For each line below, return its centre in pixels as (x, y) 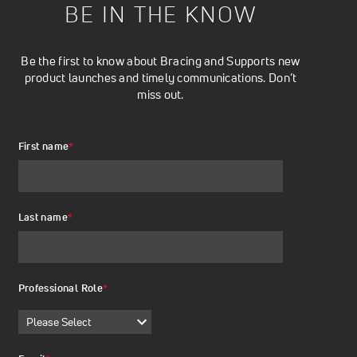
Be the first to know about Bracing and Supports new (161, 61)
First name (43, 147)
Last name (43, 218)
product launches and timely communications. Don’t (161, 78)
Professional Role (61, 288)
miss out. (161, 95)
